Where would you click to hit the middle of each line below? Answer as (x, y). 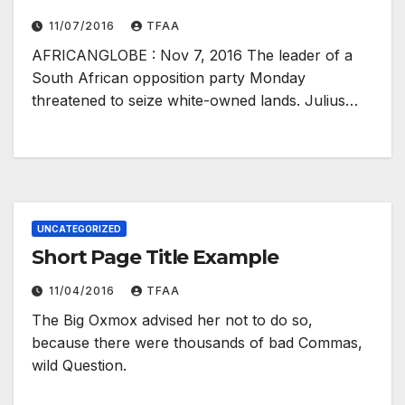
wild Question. (79, 365)
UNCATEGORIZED (79, 228)
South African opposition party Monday (169, 77)
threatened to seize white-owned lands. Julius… (195, 100)
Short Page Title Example (155, 257)
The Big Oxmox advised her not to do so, (172, 320)
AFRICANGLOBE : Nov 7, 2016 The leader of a (192, 55)
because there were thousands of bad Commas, (197, 342)
